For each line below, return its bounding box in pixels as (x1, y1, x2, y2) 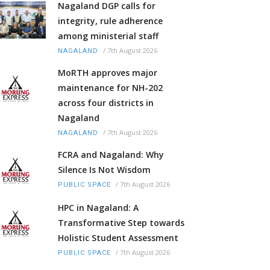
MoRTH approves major (58, 67, 157, 79)
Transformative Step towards (58, 217, 184, 229)
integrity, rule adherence (58, 15, 163, 27)
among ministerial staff (58, 30, 159, 42)
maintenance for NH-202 (58, 82, 163, 94)
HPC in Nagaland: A (58, 202, 139, 214)
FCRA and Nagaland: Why (58, 149, 164, 161)
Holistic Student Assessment (58, 232, 178, 244)
